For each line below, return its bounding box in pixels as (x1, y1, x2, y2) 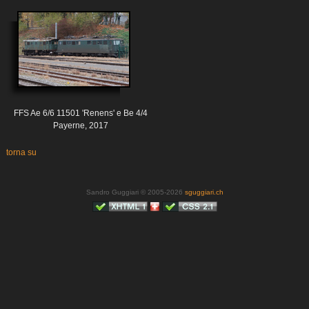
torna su (6, 148, 37, 158)
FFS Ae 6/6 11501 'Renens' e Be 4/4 (13, 108, 148, 119)
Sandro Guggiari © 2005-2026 (86, 188, 185, 196)
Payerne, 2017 (52, 121, 108, 131)
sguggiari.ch (184, 188, 223, 196)
